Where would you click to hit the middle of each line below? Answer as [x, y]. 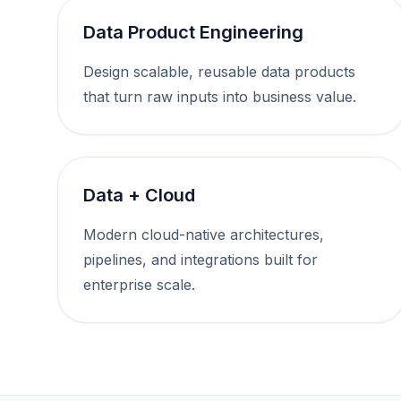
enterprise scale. [139, 285]
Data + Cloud [139, 195]
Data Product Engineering [193, 32]
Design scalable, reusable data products [219, 72]
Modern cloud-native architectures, [204, 235]
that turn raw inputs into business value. [220, 97]
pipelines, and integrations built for [200, 260]
